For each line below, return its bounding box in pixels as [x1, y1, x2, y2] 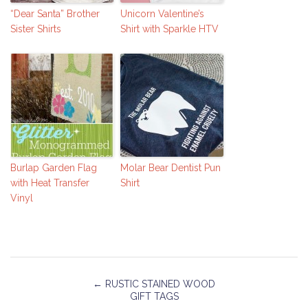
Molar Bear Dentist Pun [120, 162, 221, 174]
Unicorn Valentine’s [120, 8, 204, 20]
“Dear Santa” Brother [10, 8, 100, 20]
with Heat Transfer [10, 177, 89, 189]
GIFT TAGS [129, 291, 179, 302]
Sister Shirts [10, 23, 61, 35]
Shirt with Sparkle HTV [120, 23, 219, 35]
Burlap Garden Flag [10, 162, 97, 174]
